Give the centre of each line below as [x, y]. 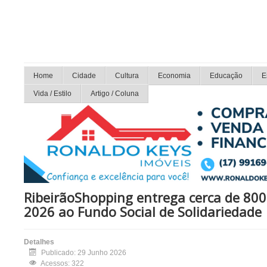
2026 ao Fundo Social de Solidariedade [143, 212]
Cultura [127, 76]
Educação [226, 76]
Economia [174, 76]
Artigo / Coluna [115, 94]
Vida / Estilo [52, 94]
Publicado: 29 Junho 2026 [84, 253]
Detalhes [39, 242]
